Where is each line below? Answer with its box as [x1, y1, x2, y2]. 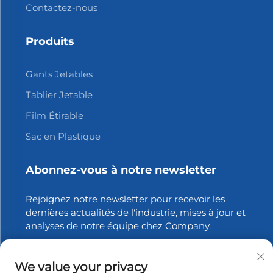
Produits [25, 35, 74, 49]
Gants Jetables [25, 68, 93, 80]
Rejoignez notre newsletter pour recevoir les [25, 193, 225, 205]
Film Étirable [25, 110, 83, 122]
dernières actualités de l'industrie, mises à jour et [25, 207, 246, 219]
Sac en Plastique [25, 130, 101, 143]
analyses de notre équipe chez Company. [25, 220, 211, 232]
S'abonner [193, 257, 235, 268]
